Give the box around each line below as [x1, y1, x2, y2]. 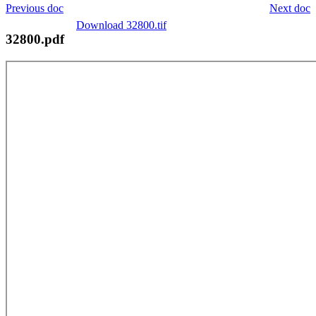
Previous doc [6, 1, 63, 14]
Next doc [269, 1, 310, 14]
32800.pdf [6, 31, 64, 47]
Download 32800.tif [76, 18, 166, 31]
